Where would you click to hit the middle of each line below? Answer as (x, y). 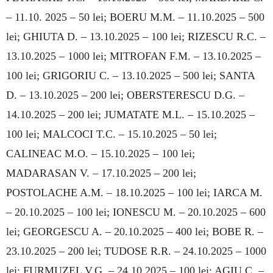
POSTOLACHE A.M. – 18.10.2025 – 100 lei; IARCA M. (134, 192)
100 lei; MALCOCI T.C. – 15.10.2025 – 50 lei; (112, 134)
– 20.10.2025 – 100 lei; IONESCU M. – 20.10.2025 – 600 (136, 212)
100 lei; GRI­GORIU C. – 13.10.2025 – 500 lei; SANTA (130, 75)
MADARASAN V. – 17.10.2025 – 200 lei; (101, 173)
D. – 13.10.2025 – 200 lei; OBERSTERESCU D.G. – (125, 95)
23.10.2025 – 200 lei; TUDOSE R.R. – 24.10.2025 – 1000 (136, 251)
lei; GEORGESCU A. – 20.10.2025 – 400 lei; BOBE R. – (135, 231)
